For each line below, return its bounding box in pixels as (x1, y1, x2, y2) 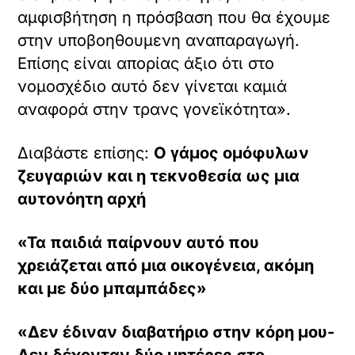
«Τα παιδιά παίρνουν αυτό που (17, 233, 260, 253)
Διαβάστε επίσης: (17, 143, 155, 163)
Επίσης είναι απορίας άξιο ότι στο (17, 54, 275, 74)
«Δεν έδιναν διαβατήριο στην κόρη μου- (17, 323, 335, 342)
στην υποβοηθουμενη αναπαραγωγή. (17, 31, 300, 51)
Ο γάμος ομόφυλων (154, 143, 310, 163)
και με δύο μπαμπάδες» (17, 279, 208, 299)
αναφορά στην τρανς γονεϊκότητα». (17, 100, 292, 120)
